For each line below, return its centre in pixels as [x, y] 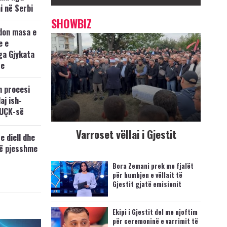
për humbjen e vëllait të [147, 175]
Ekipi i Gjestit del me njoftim [155, 212]
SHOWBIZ [71, 23]
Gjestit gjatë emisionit [147, 184]
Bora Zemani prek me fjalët [153, 166]
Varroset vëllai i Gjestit [126, 134]
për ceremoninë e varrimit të [155, 221]
